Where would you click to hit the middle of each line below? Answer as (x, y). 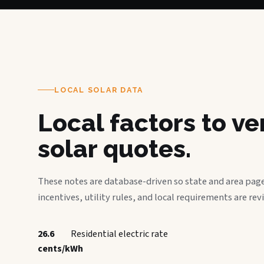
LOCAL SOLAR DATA (99, 90)
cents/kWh (60, 248)
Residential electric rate (119, 234)
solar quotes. (114, 148)
